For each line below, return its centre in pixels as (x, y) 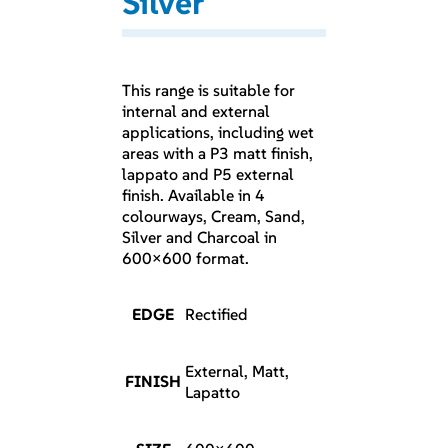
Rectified (217, 314)
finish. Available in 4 (194, 195)
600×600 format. (186, 258)
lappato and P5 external (208, 174)
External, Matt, (237, 371)
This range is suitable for (209, 90)
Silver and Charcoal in (200, 237)
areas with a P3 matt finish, (218, 153)
